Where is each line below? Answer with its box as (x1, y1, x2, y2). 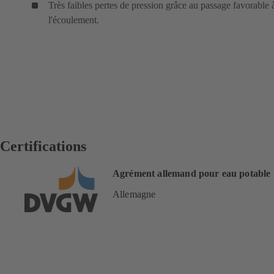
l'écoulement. (48, 14, 99, 25)
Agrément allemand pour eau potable (113, 168, 271, 179)
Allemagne (113, 189, 156, 200)
